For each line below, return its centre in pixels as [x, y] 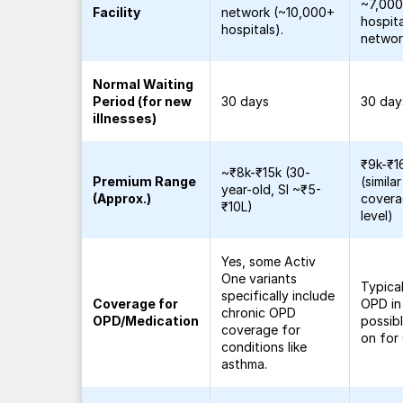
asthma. [245, 364]
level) [377, 215]
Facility [117, 12]
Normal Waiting [143, 84]
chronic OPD [259, 313]
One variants [260, 278]
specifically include [278, 296]
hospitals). [253, 29]
